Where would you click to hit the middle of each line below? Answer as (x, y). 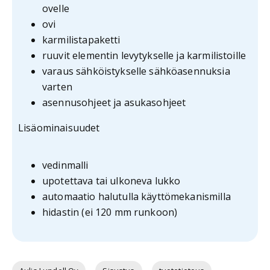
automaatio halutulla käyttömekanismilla (137, 197)
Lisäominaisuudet (59, 128)
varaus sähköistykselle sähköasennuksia (136, 71)
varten (57, 87)
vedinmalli (65, 165)
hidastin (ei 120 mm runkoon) (110, 212)
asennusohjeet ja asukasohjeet (114, 103)
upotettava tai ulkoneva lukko (111, 181)
